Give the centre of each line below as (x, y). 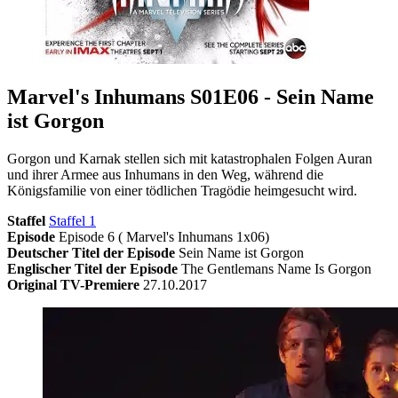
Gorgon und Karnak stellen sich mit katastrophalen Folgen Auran (190, 158)
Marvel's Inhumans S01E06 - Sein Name (191, 96)
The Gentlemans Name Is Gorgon (276, 268)
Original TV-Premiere (73, 284)
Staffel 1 (72, 220)
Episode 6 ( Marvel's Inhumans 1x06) (164, 236)
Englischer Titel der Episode (92, 268)
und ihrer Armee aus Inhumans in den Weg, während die (165, 174)
